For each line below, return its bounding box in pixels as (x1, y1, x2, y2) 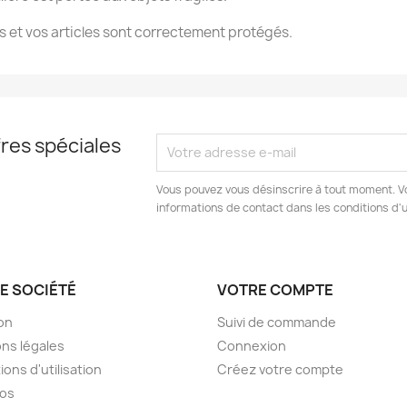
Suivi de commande (217, 313, 336, 331)
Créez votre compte (217, 360, 343, 378)
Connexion (217, 336, 286, 354)
